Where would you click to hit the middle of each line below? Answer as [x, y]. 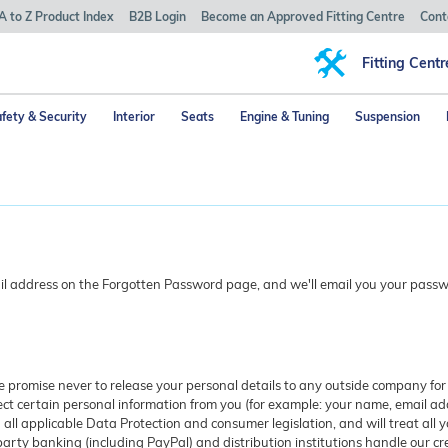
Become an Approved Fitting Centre [303, 16]
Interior [134, 116]
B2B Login [157, 16]
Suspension [387, 116]
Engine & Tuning [284, 116]
